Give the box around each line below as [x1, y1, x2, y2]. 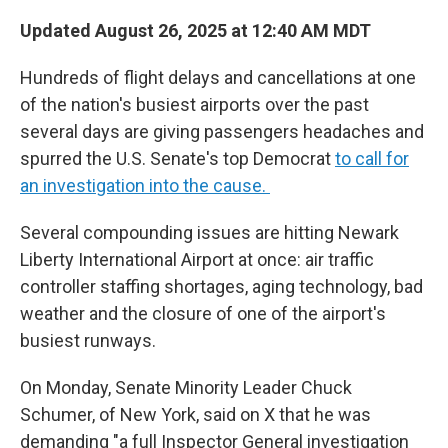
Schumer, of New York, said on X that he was [20, 404, 371, 425]
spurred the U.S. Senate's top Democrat [20, 148, 335, 169]
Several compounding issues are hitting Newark [20, 222, 399, 243]
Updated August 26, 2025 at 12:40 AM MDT [20, 20, 371, 41]
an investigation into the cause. [20, 175, 270, 196]
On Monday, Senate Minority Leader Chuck [20, 377, 352, 398]
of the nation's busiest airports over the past [20, 94, 369, 115]
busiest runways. [20, 330, 156, 351]
